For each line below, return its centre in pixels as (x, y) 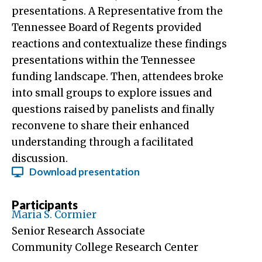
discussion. (41, 158)
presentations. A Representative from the (117, 11)
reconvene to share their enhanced (100, 125)
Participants (45, 205)
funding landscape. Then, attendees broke (118, 76)
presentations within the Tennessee (104, 60)
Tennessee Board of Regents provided (106, 27)
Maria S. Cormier (54, 215)
